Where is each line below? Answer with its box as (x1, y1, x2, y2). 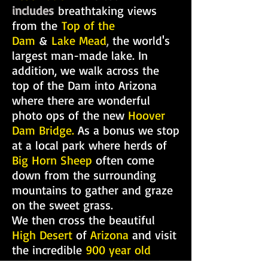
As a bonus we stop (78, 123, 179, 138)
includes (12, 3, 54, 18)
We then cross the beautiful (12, 212, 155, 227)
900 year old (86, 242, 151, 257)
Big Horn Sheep (12, 153, 92, 167)
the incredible (12, 242, 82, 257)
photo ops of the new (12, 108, 128, 123)
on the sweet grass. (12, 197, 113, 212)
